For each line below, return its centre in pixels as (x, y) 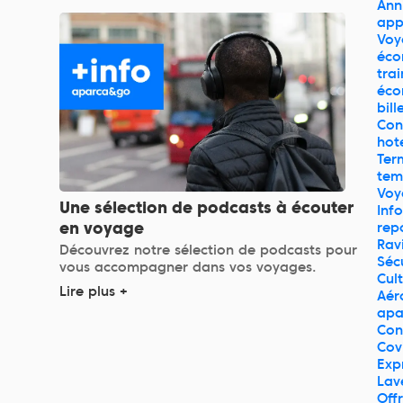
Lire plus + (94, 291)
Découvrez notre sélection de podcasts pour (209, 250)
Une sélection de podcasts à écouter (207, 207)
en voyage (102, 228)
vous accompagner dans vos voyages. (188, 267)
